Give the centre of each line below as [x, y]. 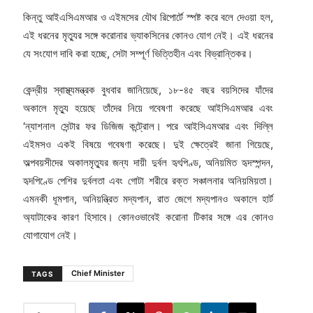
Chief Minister [97, 274]
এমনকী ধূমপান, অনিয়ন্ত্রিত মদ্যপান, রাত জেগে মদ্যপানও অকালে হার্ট [148, 199]
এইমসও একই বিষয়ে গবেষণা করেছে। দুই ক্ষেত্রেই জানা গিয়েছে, [148, 145]
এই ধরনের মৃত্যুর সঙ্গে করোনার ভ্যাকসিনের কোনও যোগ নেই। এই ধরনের [148, 36]
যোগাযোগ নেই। [50, 235]
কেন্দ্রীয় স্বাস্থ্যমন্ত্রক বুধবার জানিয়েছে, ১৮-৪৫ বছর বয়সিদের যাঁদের [148, 90]
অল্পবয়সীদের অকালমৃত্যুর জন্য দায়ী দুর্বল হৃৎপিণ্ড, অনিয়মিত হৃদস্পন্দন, [148, 163]
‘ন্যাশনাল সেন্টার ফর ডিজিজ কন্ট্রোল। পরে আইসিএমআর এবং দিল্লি [148, 126]
